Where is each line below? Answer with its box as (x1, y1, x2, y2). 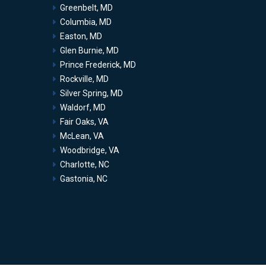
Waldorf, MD (60, 103, 106, 113)
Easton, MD (60, 31, 102, 42)
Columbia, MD (60, 17, 112, 27)
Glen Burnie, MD (60, 46, 119, 56)
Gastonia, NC (60, 174, 107, 184)
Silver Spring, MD (60, 88, 123, 99)
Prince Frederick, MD (60, 60, 136, 70)
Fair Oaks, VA (60, 117, 109, 127)
